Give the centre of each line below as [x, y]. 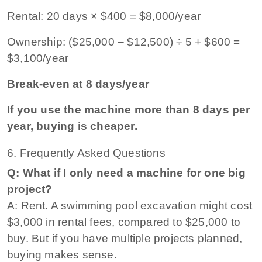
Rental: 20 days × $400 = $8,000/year [104, 16]
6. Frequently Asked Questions [86, 153]
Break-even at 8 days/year [78, 84]
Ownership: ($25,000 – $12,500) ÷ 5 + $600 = [124, 42]
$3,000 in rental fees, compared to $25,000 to [124, 222]
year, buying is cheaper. [72, 126]
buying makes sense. [62, 254]
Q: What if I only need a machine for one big [126, 173]
